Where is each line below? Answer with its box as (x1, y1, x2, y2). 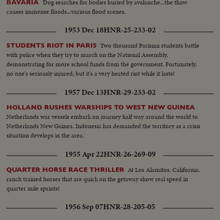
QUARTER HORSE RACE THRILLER (6, 165, 125, 173)
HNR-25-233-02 (104, 25, 156, 36)
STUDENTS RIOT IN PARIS (6, 42, 97, 50)
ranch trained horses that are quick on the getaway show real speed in (6, 174, 189, 184)
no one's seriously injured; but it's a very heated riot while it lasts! (6, 69, 175, 79)
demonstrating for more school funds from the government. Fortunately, (6, 59, 197, 69)
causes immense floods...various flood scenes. (6, 7, 126, 17)
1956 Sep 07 (65, 201, 103, 212)
